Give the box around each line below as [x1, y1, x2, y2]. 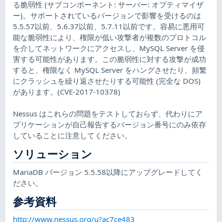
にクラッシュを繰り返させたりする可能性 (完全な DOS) [13, 75, 201, 86]
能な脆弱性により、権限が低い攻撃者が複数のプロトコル [13, 32, 207, 42]
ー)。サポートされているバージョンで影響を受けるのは [13, 10, 202, 20]
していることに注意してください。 [13, 130, 132, 140]
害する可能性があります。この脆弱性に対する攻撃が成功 [13, 54, 207, 64]
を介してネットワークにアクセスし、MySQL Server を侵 [13, 43, 205, 53]
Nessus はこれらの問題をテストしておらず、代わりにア [13, 108, 203, 118]
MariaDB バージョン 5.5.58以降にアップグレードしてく [13, 166, 203, 177]
